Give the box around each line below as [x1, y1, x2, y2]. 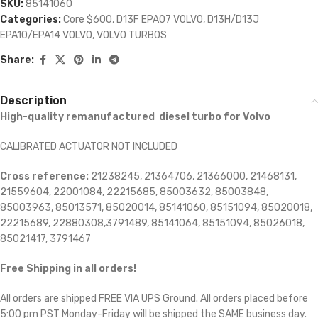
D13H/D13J [207, 13, 259, 26]
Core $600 [63, 13, 112, 26]
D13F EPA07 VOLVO [116, 13, 203, 26]
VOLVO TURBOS [97, 29, 167, 42]
